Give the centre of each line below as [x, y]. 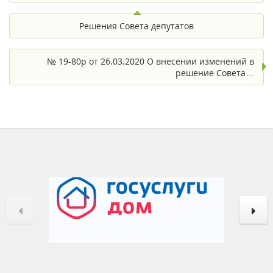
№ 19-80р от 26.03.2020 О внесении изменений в [151, 61]
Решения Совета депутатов [136, 26]
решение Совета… [215, 73]
